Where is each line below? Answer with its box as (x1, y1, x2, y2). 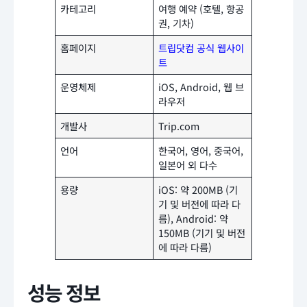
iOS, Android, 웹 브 (158, 79, 245, 94)
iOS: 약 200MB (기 (158, 182, 238, 197)
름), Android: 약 (158, 210, 229, 225)
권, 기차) (158, 15, 195, 30)
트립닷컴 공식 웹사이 (158, 40, 245, 55)
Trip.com (158, 118, 200, 133)
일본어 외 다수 (158, 157, 218, 172)
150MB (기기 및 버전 (158, 225, 246, 240)
